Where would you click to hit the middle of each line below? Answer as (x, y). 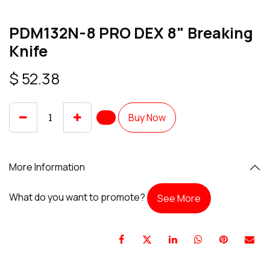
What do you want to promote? (78, 197)
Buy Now (147, 117)
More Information (47, 167)
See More (179, 198)
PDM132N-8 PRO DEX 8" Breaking (131, 33)
